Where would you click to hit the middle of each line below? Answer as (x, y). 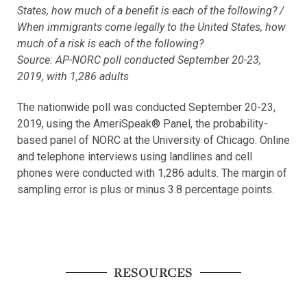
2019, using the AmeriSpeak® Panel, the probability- (143, 124)
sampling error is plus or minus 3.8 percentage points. (146, 190)
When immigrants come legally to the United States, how (151, 27)
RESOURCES (153, 272)
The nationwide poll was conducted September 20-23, (146, 108)
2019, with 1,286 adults (73, 77)
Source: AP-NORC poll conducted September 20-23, (139, 60)
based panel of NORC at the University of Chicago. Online (153, 140)
